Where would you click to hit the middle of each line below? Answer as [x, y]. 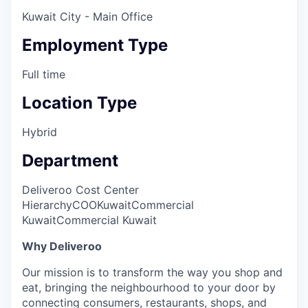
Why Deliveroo [62, 246]
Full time [44, 75]
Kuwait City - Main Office [87, 17]
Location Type [79, 103]
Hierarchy [47, 205]
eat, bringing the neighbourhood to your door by [149, 287]
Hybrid [40, 132]
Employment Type [95, 45]
